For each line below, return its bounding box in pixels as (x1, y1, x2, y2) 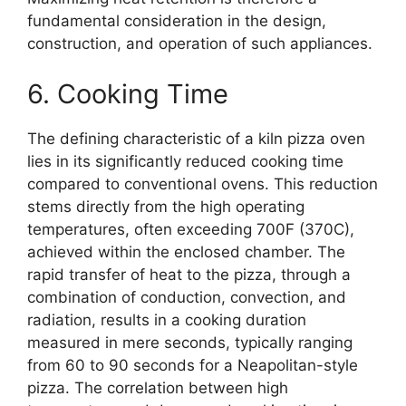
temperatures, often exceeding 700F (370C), (27, 219, 354, 238)
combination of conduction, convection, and (27, 287, 346, 306)
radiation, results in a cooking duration (27, 310, 306, 329)
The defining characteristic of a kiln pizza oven (27, 129, 365, 148)
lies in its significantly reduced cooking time (27, 151, 343, 170)
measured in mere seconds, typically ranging (27, 333, 353, 352)
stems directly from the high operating (27, 197, 304, 216)
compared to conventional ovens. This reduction (27, 174, 378, 193)
